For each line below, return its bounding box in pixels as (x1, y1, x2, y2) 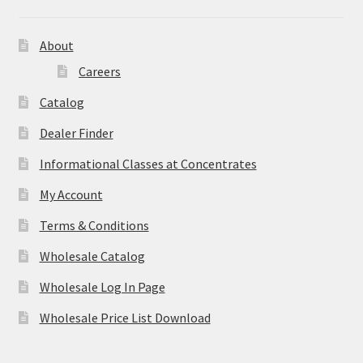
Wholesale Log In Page (39, 278, 165, 295)
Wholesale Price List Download (39, 309, 211, 326)
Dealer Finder (39, 124, 113, 141)
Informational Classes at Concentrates (39, 155, 257, 172)
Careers (79, 62, 122, 79)
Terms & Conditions (39, 216, 149, 233)
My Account (39, 186, 103, 203)
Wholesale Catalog (39, 247, 145, 264)
